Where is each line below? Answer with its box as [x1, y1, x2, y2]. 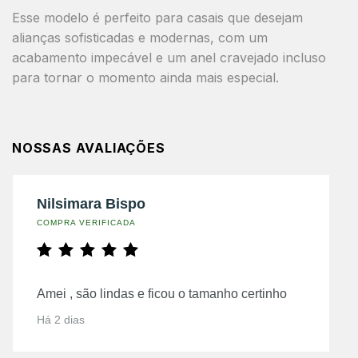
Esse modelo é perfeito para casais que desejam [12, 9, 303, 26]
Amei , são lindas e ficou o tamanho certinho [37, 286, 287, 300]
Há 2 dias [37, 312, 85, 326]
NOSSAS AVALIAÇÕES [12, 139, 165, 156]
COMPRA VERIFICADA [37, 217, 136, 227]
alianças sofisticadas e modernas [12, 29, 210, 46]
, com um [210, 29, 268, 46]
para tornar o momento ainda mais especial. [12, 69, 279, 86]
